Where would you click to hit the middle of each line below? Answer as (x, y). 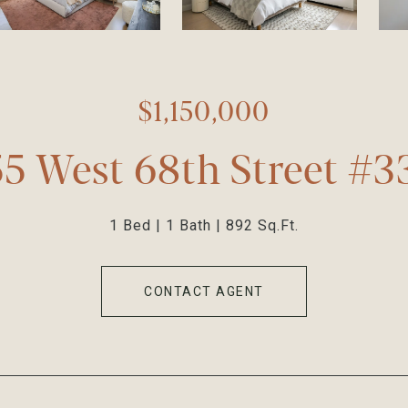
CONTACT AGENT (204, 291)
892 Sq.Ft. (262, 225)
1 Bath (189, 225)
